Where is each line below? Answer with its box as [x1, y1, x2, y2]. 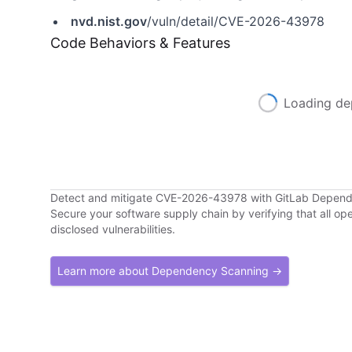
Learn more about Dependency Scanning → [57, 264, 282, 277]
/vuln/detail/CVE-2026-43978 [147, 13, 324, 29]
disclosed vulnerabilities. [50, 222, 175, 236]
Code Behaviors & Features [50, 35, 230, 51]
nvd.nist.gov [71, 13, 147, 29]
